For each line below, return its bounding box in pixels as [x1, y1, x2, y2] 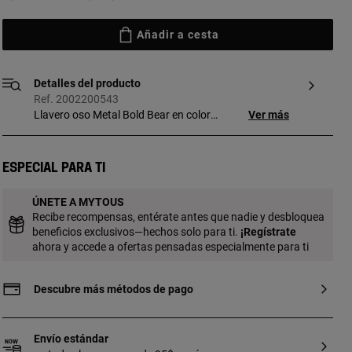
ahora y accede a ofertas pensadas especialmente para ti [31, 240, 309, 253]
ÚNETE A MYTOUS [31, 196, 124, 208]
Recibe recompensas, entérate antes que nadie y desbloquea [31, 211, 324, 223]
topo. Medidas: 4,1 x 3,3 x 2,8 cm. [33, 124, 194, 137]
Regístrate [243, 225, 296, 238]
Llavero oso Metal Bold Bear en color [33, 108, 211, 121]
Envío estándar [33, 332, 108, 345]
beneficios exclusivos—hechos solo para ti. [31, 225, 238, 238]
